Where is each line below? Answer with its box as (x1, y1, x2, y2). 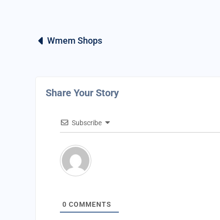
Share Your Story (46, 87, 119, 99)
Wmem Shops (47, 35, 102, 46)
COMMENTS (67, 200, 111, 208)
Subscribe (72, 119, 102, 127)
